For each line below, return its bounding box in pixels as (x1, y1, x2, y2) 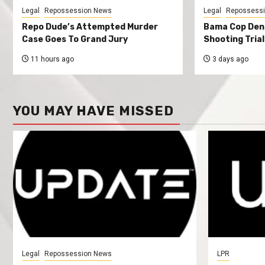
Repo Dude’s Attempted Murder (22, 22, 158, 33)
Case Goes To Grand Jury (22, 34, 128, 45)
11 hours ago (29, 55, 74, 64)
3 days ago (210, 55, 248, 64)
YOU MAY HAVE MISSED (13, 103, 174, 119)
